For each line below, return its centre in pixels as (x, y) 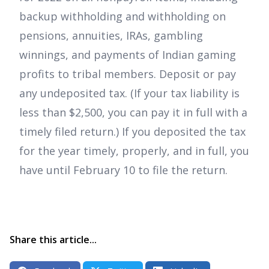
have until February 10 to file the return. (123, 170)
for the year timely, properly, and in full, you (134, 150)
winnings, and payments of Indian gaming (128, 54)
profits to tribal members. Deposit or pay (128, 74)
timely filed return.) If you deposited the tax (132, 131)
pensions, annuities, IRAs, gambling (111, 35)
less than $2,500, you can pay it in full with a (133, 112)
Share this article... (53, 239)
